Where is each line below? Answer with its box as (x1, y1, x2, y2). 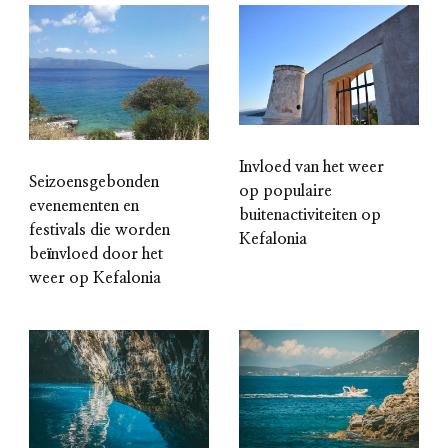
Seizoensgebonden (29, 173, 159, 190)
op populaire (239, 182, 332, 199)
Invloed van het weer (239, 158, 384, 175)
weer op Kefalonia (29, 269, 161, 286)
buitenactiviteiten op (239, 206, 381, 223)
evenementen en (29, 197, 139, 214)
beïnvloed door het (29, 245, 163, 262)
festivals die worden (29, 221, 170, 238)
